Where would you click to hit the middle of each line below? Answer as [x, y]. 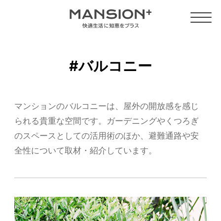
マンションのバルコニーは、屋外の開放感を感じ [106, 107]
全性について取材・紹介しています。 [85, 151]
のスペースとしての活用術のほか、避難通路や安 [106, 136]
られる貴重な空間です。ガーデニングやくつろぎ [106, 121]
